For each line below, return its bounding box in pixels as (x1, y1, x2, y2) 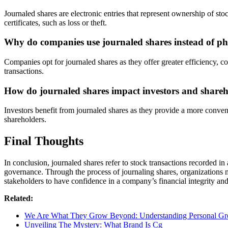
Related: (4, 194, 33, 203)
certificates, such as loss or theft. (4, 18, 107, 27)
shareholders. (4, 115, 46, 124)
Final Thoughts (4, 134, 83, 148)
